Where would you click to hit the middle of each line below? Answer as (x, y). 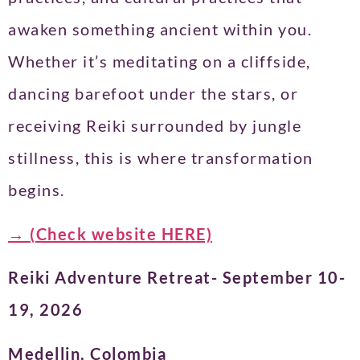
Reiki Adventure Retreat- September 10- (177, 278)
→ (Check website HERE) (110, 233)
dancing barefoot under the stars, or (153, 94)
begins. (37, 190)
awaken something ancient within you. (160, 29)
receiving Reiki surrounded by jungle (155, 126)
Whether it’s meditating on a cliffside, (160, 61)
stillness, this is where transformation (161, 158)
